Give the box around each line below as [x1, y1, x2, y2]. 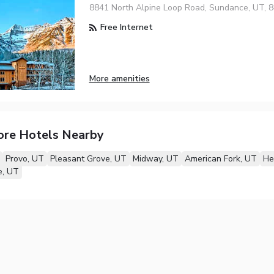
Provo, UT [5, 153, 44, 165]
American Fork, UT [184, 153, 257, 165]
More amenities [89, 72, 150, 84]
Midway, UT [132, 153, 179, 165]
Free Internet [97, 21, 153, 34]
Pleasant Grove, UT [50, 153, 127, 165]
